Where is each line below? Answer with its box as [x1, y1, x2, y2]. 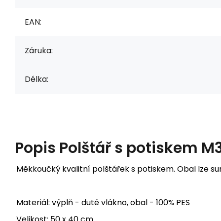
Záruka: [25, 44, 53, 56]
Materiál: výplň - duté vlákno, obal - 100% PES [16, 196, 190, 208]
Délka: [25, 73, 48, 85]
